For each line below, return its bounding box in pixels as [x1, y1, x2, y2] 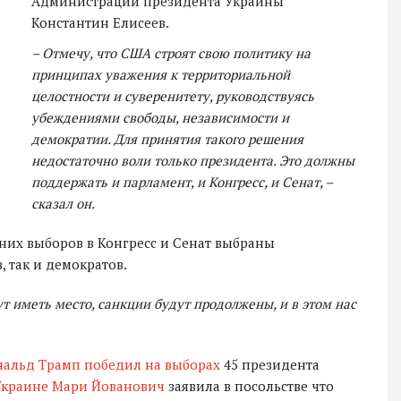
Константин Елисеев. [31, 13, 169, 31]
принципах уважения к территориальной [31, 65, 290, 83]
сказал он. [31, 194, 95, 212]
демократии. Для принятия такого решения [31, 130, 303, 148]
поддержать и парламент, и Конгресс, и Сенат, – [31, 173, 333, 191]
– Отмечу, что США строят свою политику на [31, 44, 311, 62]
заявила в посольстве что [165, 377, 334, 395]
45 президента [220, 355, 320, 373]
